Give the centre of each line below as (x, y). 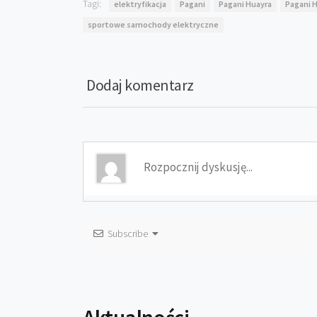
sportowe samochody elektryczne (153, 24)
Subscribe (128, 234)
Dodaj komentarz (140, 85)
